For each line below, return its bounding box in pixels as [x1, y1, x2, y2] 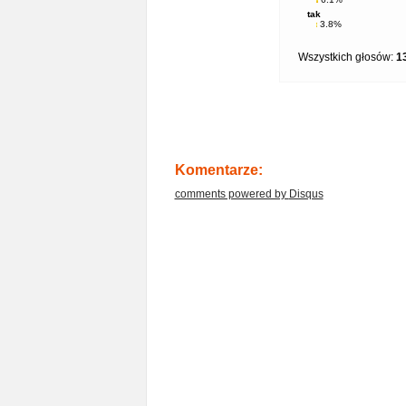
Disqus [288, 188, 324, 200]
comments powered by [174, 188, 289, 200]
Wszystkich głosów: [297, 51, 396, 63]
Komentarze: [174, 162, 263, 178]
